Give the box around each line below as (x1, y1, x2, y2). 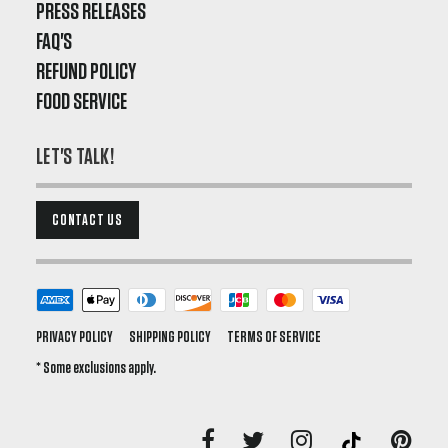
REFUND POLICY (36, 59, 136, 84)
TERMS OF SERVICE (227, 328, 321, 345)
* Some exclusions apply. (36, 359, 156, 376)
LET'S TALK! (36, 144, 114, 169)
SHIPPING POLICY (129, 328, 211, 345)
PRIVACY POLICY (36, 328, 113, 345)
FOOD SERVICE (36, 89, 127, 114)
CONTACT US (52, 211, 123, 228)
